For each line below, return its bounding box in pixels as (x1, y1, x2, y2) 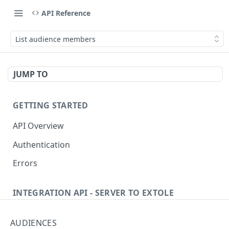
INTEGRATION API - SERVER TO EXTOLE (13, 187, 174, 199)
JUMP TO (13, 68, 48, 80)
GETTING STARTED (13, 100, 88, 111)
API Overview (13, 120, 64, 131)
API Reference (41, 8, 90, 18)
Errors (13, 157, 37, 169)
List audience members (15, 34, 96, 44)
